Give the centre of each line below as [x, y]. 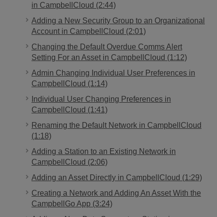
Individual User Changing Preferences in [101, 99]
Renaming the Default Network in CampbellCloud [116, 125]
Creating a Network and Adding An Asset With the [116, 193]
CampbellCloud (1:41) [70, 109]
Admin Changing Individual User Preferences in [113, 73]
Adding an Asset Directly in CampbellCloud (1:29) [117, 177]
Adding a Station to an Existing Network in [104, 151]
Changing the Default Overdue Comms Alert [107, 46]
